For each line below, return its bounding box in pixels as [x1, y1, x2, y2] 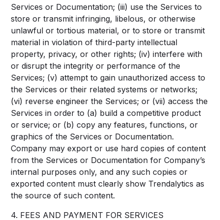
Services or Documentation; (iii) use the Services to [11, 2, 202, 12]
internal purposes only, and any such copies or [11, 167, 188, 177]
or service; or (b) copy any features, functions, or [11, 120, 198, 130]
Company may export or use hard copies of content [11, 143, 206, 153]
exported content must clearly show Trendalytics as [11, 179, 205, 189]
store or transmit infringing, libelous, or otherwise [11, 14, 196, 24]
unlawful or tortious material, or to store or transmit [11, 26, 205, 35]
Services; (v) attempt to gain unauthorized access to [11, 73, 206, 82]
